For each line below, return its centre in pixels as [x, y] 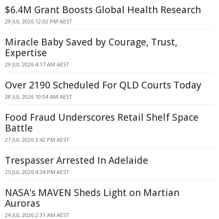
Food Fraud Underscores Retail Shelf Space [102, 117]
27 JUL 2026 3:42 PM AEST [37, 140]
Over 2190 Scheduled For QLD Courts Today [103, 85]
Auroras [22, 203]
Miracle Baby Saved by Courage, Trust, [91, 42]
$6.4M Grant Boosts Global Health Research [103, 10]
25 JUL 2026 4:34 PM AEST [37, 172]
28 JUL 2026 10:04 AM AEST [39, 97]
